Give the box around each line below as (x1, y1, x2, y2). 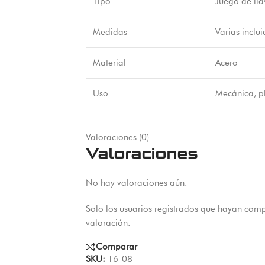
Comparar (95, 241, 137, 252)
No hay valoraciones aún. (85, 177, 187, 188)
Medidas (92, 27, 127, 37)
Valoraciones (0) (85, 132, 149, 143)
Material (92, 57, 126, 68)
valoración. (85, 218, 130, 228)
